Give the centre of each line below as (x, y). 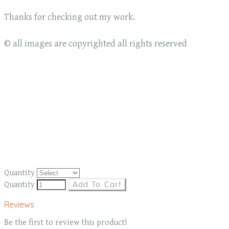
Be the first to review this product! (65, 223)
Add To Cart (97, 185)
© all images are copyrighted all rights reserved (96, 44)
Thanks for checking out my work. (70, 17)
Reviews (19, 205)
